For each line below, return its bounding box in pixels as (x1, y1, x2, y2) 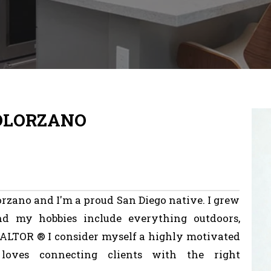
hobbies (39, 211, 77, 226)
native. (169, 193, 206, 207)
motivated (186, 229, 240, 244)
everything (128, 211, 187, 226)
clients (107, 247, 142, 262)
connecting (39, 247, 97, 262)
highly (148, 229, 183, 244)
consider (54, 229, 99, 244)
